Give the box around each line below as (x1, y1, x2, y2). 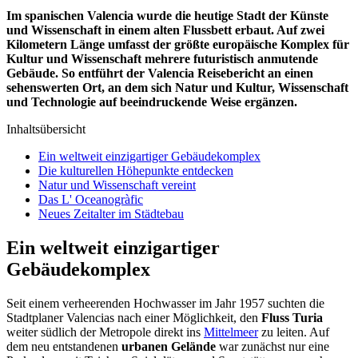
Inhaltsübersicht (6, 122, 86, 137)
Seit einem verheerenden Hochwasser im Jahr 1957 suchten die (6, 296, 324, 311)
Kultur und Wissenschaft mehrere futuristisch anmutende (6, 52, 318, 66)
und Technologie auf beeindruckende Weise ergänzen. (6, 95, 297, 109)
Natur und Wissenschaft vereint (38, 178, 196, 193)
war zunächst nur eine (216, 340, 329, 354)
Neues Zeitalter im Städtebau (38, 207, 184, 221)
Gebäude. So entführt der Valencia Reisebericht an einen (6, 66, 313, 81)
